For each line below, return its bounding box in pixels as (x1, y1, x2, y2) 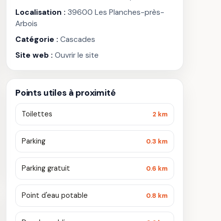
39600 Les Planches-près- (66, 7, 164, 17)
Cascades (58, 35, 95, 44)
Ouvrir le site (55, 50, 99, 60)
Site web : (15, 50, 53, 60)
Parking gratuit (22, 164, 70, 173)
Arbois (15, 19, 37, 29)
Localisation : (15, 7, 66, 17)
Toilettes (22, 110, 52, 118)
